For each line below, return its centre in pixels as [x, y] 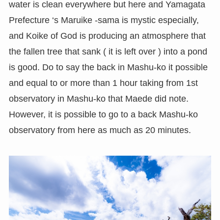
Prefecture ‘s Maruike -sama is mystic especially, [104, 20]
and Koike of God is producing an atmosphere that [107, 36]
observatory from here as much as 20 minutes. [100, 130]
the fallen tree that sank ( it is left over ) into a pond [108, 52]
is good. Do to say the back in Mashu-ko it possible [108, 68]
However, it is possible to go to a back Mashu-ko [103, 115]
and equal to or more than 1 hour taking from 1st [103, 83]
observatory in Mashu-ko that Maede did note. [98, 99]
